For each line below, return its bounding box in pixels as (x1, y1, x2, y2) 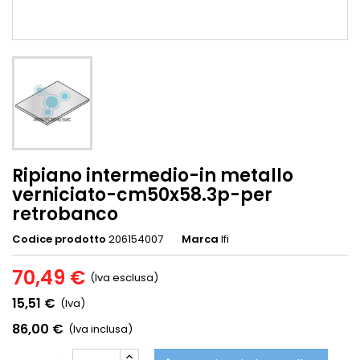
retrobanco (12, 202, 118, 227)
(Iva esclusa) (90, 270, 158, 286)
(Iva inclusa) (68, 321, 133, 337)
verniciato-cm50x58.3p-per (12, 182, 272, 208)
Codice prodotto (12, 231, 106, 247)
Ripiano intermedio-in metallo (12, 163, 293, 189)
